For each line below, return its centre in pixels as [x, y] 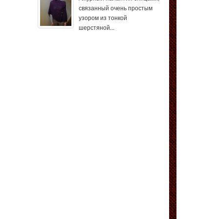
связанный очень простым [116, 8]
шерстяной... [97, 27]
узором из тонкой [103, 17]
